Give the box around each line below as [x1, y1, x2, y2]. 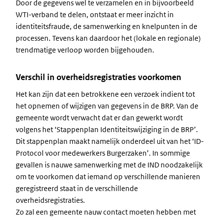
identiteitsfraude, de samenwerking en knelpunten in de [16, 22, 197, 31]
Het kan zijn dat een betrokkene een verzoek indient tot [16, 89, 195, 99]
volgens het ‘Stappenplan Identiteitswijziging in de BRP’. [16, 125, 198, 134]
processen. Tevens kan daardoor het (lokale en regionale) [16, 33, 201, 43]
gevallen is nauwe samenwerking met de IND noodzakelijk [16, 160, 203, 169]
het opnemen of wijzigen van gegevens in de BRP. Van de [16, 101, 198, 110]
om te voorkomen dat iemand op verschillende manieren [16, 172, 200, 181]
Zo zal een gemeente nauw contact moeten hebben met [16, 207, 196, 217]
